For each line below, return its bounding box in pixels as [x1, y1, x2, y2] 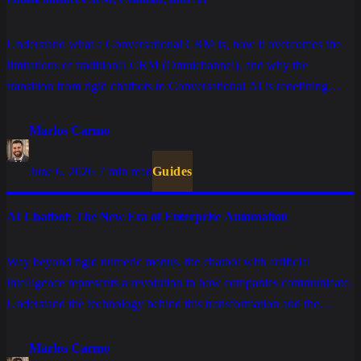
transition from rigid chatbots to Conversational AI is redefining [6, 79, 328, 93]
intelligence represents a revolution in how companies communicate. [6, 276, 352, 290]
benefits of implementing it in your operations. [6, 317, 240, 332]
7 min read [98, 164, 152, 179]
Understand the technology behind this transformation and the [6, 297, 319, 311]
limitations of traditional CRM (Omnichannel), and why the [6, 58, 308, 73]
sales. [6, 100, 34, 114]
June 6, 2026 [29, 164, 94, 179]
